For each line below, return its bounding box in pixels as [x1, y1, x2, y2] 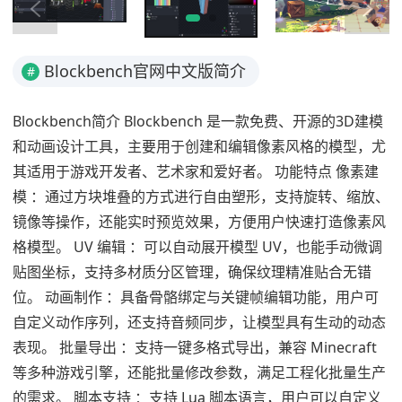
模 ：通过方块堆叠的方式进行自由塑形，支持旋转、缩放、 [13, 187, 389, 207]
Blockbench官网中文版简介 [44, 60, 246, 83]
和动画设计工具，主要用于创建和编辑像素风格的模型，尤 [13, 136, 386, 157]
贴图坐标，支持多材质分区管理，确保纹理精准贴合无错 [13, 262, 371, 283]
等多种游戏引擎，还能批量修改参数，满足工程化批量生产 [13, 363, 386, 383]
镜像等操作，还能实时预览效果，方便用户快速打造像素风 [13, 212, 386, 232]
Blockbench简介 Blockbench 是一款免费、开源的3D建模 [13, 111, 383, 132]
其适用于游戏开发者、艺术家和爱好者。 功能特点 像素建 [13, 162, 379, 182]
